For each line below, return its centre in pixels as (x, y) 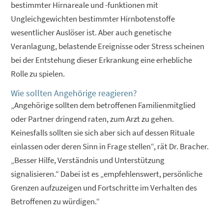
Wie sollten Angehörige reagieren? (74, 93)
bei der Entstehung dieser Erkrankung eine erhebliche (102, 60)
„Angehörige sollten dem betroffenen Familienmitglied (103, 105)
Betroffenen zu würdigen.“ (55, 201)
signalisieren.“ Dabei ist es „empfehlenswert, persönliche (107, 174)
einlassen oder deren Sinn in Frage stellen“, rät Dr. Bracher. (110, 146)
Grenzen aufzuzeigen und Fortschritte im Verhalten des (104, 187)
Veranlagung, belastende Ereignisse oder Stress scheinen (108, 46)
